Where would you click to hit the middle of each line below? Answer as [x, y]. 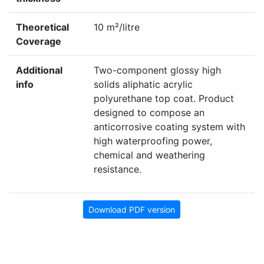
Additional [39, 70]
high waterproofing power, [153, 141]
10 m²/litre [117, 27]
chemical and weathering [149, 155]
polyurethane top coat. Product [164, 99]
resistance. [118, 169]
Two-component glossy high [157, 70]
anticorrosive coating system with [169, 127]
